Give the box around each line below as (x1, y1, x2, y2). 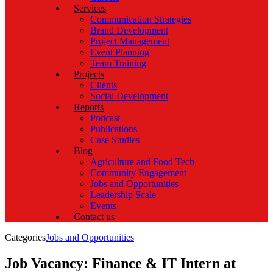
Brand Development (90, 25, 168, 36)
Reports (74, 102, 104, 113)
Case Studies (90, 135, 140, 146)
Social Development (90, 91, 168, 102)
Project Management (90, 36, 169, 47)
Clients (90, 80, 117, 91)
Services (74, 3, 106, 14)
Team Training (90, 58, 146, 69)
